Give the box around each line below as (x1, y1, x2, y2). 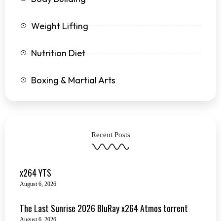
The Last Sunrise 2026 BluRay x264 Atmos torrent (20, 201, 188, 215)
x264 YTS (20, 166, 51, 179)
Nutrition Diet (31, 47, 85, 59)
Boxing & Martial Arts (31, 74, 115, 86)
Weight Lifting (31, 20, 88, 32)
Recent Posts (91, 130, 130, 139)
